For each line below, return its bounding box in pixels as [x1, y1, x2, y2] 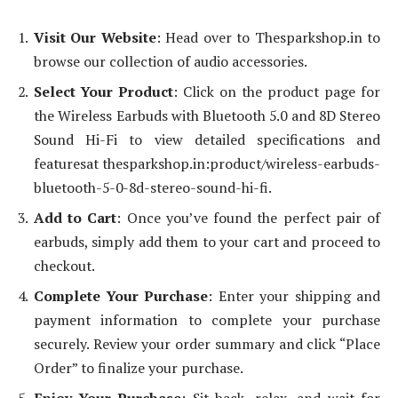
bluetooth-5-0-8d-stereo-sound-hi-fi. [34, 178, 272, 198]
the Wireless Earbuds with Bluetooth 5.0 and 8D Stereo [34, 106, 380, 126]
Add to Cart [34, 208, 117, 228]
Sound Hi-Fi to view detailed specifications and [34, 130, 380, 150]
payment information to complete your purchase [34, 310, 380, 330]
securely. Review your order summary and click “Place [34, 334, 380, 354]
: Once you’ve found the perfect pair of [116, 208, 381, 228]
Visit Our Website [34, 28, 156, 48]
